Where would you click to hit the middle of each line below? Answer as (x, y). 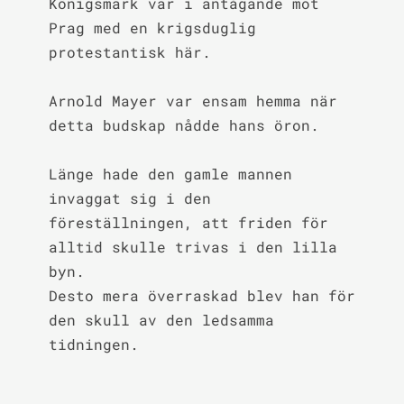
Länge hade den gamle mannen (170, 174)
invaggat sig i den (129, 198)
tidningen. (93, 344)
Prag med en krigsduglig (152, 28)
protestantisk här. (129, 52)
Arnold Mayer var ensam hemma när (193, 101)
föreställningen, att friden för (188, 222)
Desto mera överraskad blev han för (202, 295)
